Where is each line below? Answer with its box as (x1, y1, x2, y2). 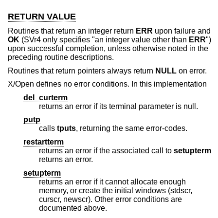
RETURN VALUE (8, 11, 76, 21)
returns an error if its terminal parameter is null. (39, 102, 198, 110)
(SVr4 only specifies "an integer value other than (19, 36, 189, 44)
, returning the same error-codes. (76, 124, 187, 133)
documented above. (39, 203, 107, 212)
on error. (177, 66, 207, 75)
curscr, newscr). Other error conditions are (39, 195, 182, 203)
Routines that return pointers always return (8, 66, 155, 75)
